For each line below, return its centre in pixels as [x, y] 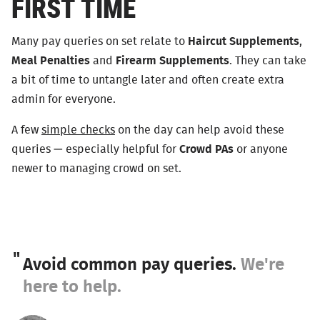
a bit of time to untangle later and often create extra [148, 80]
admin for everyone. [64, 99]
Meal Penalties [51, 60]
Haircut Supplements [244, 41]
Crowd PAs [206, 150]
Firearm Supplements [172, 60]
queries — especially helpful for [95, 150]
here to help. [72, 286]
